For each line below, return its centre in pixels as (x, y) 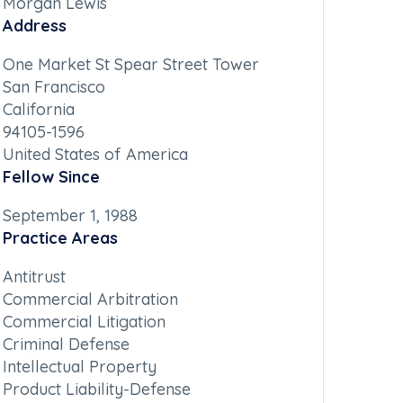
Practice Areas (60, 238)
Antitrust (34, 277)
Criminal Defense (66, 345)
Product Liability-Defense (96, 390)
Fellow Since (51, 177)
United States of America (95, 155)
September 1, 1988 (70, 216)
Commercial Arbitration (90, 300)
